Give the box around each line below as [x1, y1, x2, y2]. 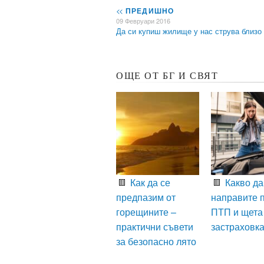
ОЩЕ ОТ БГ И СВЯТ [116, 71, 219, 81]
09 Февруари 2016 [116, 16, 170, 26]
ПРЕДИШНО [123, 5, 174, 16]
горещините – [116, 205, 176, 219]
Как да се [128, 176, 170, 190]
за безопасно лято [116, 235, 196, 249]
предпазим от [116, 190, 176, 204]
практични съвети [116, 220, 193, 234]
